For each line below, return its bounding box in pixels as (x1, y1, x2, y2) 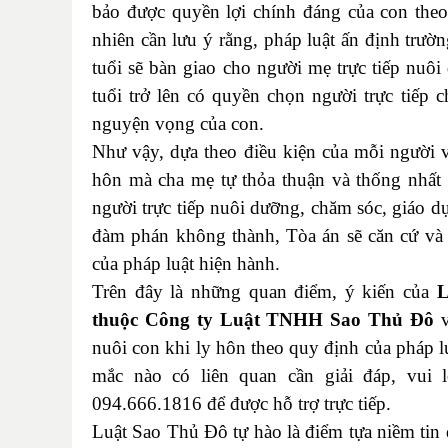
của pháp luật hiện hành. (92, 252, 280, 274)
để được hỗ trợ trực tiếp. (207, 392, 391, 414)
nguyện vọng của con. (92, 112, 264, 134)
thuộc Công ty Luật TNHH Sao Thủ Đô (92, 308, 434, 330)
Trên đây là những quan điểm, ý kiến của (92, 280, 430, 302)
